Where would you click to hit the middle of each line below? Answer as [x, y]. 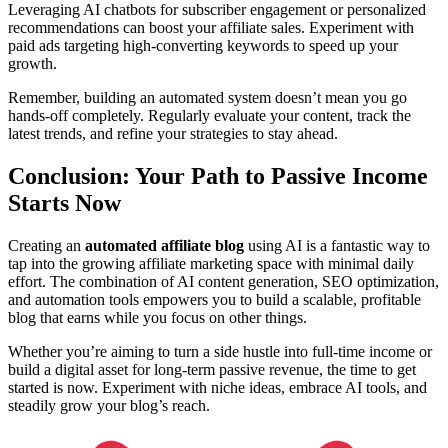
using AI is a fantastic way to [337, 246]
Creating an [46, 246]
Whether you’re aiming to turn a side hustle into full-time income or [220, 352]
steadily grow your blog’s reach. [109, 406]
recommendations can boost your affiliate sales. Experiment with [211, 28]
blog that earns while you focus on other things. [157, 318]
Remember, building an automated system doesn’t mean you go [207, 98]
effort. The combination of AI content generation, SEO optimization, [223, 282]
